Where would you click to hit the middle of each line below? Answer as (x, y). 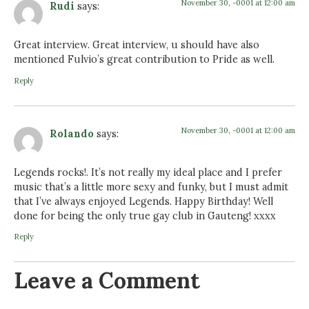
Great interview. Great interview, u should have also (137, 45)
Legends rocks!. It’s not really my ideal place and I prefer (148, 173)
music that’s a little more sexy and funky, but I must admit (151, 187)
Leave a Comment (107, 281)
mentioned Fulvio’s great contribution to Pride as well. (144, 60)
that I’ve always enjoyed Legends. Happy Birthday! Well (143, 202)
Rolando (72, 133)
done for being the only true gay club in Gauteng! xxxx (145, 216)
